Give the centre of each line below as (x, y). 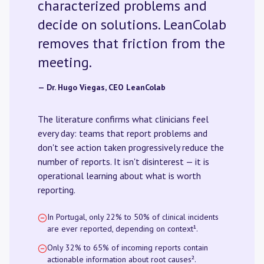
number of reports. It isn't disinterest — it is (123, 161)
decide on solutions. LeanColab (132, 24)
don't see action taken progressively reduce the (131, 147)
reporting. (57, 190)
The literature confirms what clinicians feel (123, 119)
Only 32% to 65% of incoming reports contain (128, 247)
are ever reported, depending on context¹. (123, 229)
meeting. (65, 62)
